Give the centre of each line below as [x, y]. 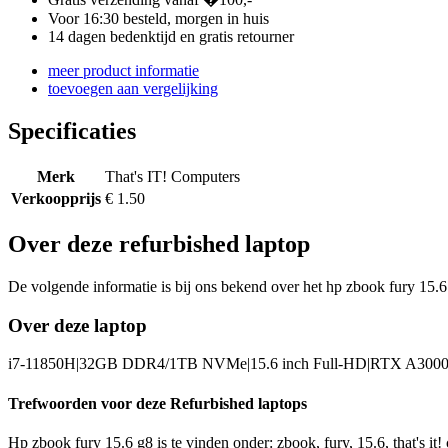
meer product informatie [123, 71]
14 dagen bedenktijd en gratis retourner [171, 37]
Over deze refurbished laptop [159, 243]
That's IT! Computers [172, 177]
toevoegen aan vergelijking [133, 89]
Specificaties [72, 131]
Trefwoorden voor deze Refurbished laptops [157, 403]
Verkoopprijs [56, 199]
